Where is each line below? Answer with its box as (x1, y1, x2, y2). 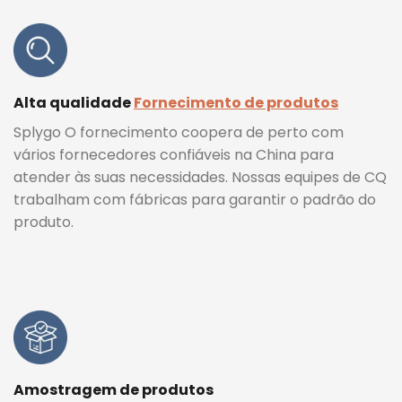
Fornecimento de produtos (134, 92, 338, 113)
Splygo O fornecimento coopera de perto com (13, 121, 344, 143)
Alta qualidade (13, 92, 134, 113)
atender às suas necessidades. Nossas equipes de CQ (13, 166, 387, 188)
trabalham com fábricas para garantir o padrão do (13, 188, 376, 210)
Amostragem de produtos (13, 379, 214, 400)
